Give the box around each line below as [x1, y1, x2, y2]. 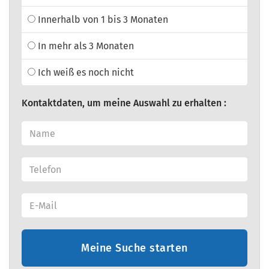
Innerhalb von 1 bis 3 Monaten [35, 14, 168, 25]
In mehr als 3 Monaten [35, 40, 134, 52]
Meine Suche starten [81, 241, 188, 255]
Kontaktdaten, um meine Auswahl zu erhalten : [22, 97, 226, 109]
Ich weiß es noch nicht [35, 67, 134, 78]
